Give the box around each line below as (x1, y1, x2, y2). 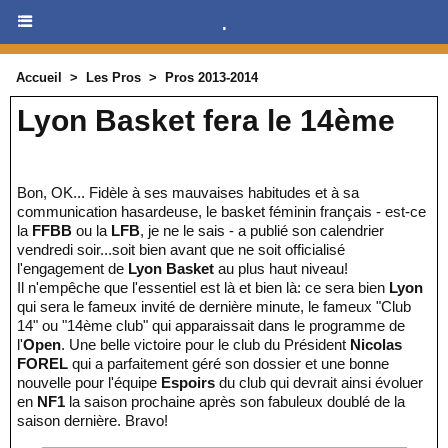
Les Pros (86, 70, 141, 85)
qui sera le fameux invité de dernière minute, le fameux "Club (17, 298, 411, 315)
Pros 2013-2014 (165, 70, 258, 85)
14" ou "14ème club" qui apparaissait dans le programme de (17, 317, 405, 334)
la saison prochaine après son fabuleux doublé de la (69, 393, 405, 410)
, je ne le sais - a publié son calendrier (140, 222, 384, 239)
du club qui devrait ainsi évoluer (219, 374, 423, 391)
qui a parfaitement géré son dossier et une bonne (68, 355, 389, 372)
